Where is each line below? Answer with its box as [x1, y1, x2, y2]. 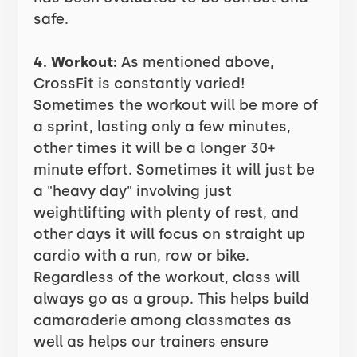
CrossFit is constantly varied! [33, 75, 246, 92]
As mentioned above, [117, 53, 275, 71]
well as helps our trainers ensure [33, 333, 269, 351]
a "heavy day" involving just [33, 182, 233, 200]
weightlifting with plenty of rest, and [33, 204, 300, 222]
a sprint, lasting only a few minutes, [33, 118, 292, 135]
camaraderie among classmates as [33, 312, 292, 329]
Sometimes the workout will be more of [33, 96, 319, 114]
